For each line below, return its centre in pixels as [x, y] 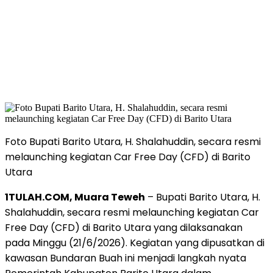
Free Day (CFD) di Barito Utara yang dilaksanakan [124, 227]
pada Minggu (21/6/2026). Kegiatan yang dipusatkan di [135, 243]
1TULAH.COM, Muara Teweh [75, 197]
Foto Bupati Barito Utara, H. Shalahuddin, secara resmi [133, 141]
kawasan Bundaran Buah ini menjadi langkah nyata [126, 258]
